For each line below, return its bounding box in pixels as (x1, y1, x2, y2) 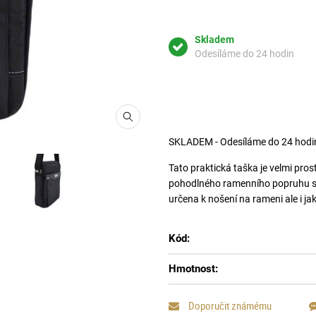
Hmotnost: (169, 262, 218, 275)
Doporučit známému (186, 298, 272, 312)
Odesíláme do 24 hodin (195, 48, 294, 59)
